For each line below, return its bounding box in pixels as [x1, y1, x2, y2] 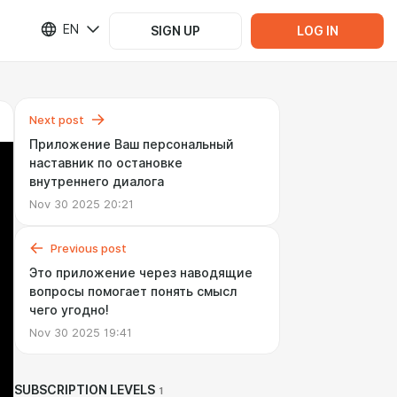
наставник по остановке [29, 156, 183, 170]
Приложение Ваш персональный [29, 137, 234, 152]
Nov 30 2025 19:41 [29, 325, 132, 339]
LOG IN [296, 23, 339, 38]
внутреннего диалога [29, 175, 164, 189]
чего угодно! [29, 303, 109, 317]
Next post [29, 113, 84, 127]
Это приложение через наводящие [29, 266, 253, 280]
